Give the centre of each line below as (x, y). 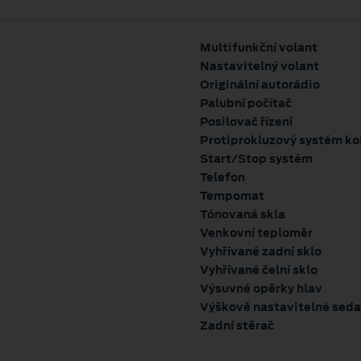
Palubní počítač (246, 103)
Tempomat (232, 195)
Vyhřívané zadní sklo (261, 251)
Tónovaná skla (243, 214)
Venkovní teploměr (256, 232)
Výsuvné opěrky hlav (261, 288)
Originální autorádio (260, 84)
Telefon (222, 177)
